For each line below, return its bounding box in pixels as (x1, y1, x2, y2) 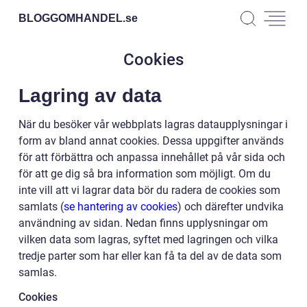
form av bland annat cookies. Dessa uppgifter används (19, 134, 284, 147)
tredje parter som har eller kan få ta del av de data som (19, 249, 282, 262)
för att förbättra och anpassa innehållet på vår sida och (19, 151, 285, 164)
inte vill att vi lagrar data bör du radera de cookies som (19, 184, 280, 197)
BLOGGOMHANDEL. (19, 12, 125, 24)
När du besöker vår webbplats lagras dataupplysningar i (19, 118, 288, 131)
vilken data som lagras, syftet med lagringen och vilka (19, 233, 278, 246)
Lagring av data (19, 85, 162, 106)
